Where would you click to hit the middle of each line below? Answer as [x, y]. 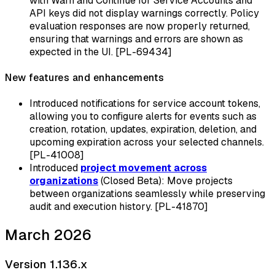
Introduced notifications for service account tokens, [145, 104]
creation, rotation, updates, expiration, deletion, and [143, 130]
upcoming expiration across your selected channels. [147, 142]
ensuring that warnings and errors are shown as [136, 39]
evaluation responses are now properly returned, [140, 26]
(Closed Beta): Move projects [165, 181]
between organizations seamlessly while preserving [147, 194]
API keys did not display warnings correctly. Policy [144, 13]
